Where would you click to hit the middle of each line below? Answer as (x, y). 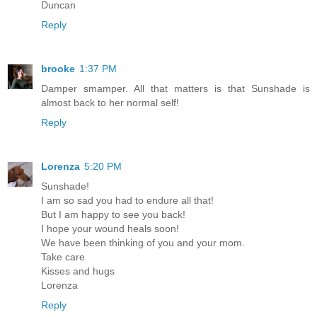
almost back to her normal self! (110, 103)
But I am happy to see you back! (113, 214)
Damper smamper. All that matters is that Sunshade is (175, 89)
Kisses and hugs (78, 271)
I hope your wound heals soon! (110, 229)
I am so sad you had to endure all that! (127, 200)
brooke (58, 69)
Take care (63, 257)
